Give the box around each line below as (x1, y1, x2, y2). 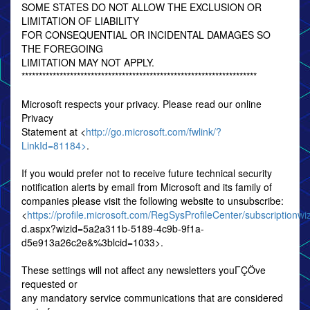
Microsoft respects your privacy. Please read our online (21, 97, 262, 111)
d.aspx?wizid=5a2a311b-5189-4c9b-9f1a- (21, 221, 204, 235)
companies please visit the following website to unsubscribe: (21, 194, 284, 208)
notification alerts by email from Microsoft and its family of (21, 180, 272, 194)
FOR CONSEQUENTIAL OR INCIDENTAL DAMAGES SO (21, 28, 271, 42)
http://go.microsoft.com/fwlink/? (86, 125, 221, 138)
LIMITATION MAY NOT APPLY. (21, 55, 154, 69)
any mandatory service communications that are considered (21, 291, 283, 304)
